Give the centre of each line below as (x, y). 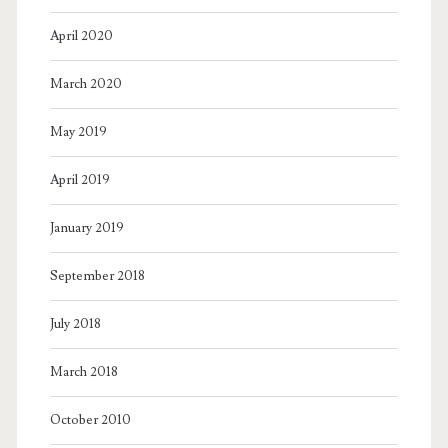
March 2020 (85, 83)
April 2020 (81, 35)
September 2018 (97, 275)
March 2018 (83, 371)
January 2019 (86, 227)
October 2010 (90, 419)
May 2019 (78, 131)
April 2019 (79, 179)
